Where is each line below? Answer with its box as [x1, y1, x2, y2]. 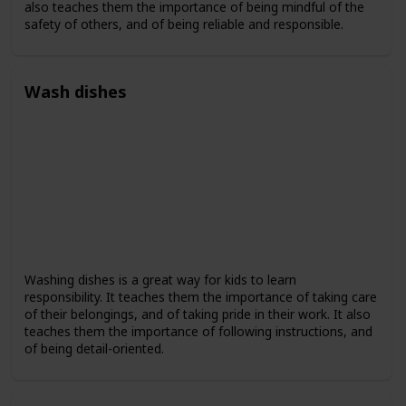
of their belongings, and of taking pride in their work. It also [24, 305, 371, 324]
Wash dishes [24, 80, 127, 103]
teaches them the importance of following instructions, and [24, 323, 372, 341]
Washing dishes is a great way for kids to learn [24, 271, 296, 289]
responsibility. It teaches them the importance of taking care [24, 288, 377, 306]
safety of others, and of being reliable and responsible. [24, 14, 343, 33]
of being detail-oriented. [24, 340, 164, 358]
